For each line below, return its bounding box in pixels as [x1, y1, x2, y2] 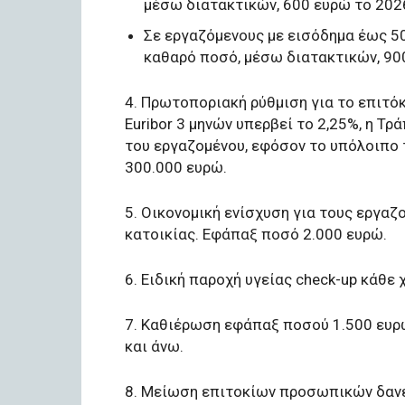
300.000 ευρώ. [125, 157, 227, 176]
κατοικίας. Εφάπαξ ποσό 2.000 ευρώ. [125, 224, 387, 243]
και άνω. [125, 336, 184, 355]
